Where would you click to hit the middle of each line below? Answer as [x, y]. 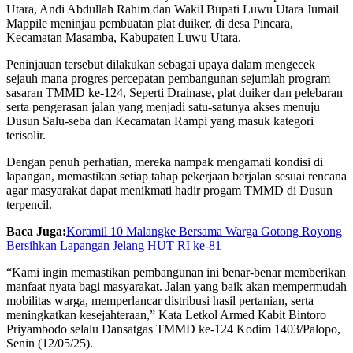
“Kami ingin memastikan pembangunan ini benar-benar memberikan [176, 272]
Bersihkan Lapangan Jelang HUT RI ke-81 [114, 245]
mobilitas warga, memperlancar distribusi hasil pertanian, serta [160, 300]
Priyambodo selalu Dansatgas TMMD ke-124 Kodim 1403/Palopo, [173, 329]
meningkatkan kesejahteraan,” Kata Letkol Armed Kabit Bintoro [166, 314]
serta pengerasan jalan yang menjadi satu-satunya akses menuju [163, 106]
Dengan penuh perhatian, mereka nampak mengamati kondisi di [165, 162]
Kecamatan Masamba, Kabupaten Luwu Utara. [124, 37]
